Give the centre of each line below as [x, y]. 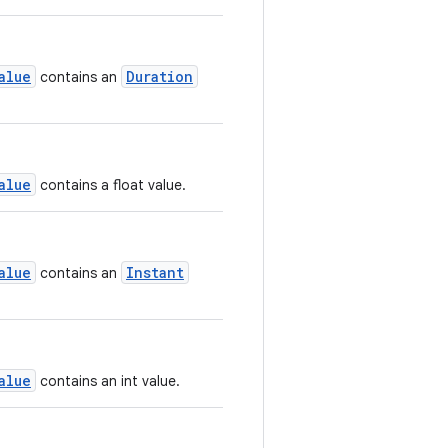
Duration [159, 76]
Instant [155, 272]
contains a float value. [111, 185]
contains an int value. [108, 381]
